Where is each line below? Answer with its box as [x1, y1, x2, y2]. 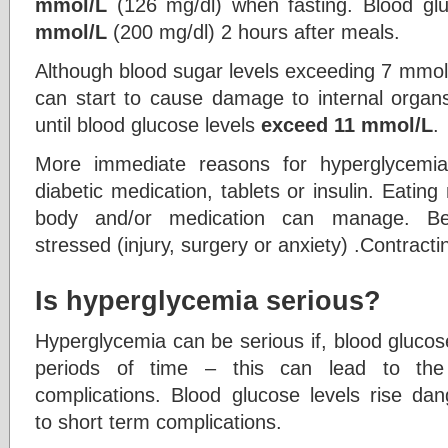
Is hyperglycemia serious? [35, 286, 381, 316]
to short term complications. [35, 410, 282, 433]
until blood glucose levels [35, 113, 261, 136]
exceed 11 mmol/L [261, 113, 433, 136]
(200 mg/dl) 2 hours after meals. [113, 20, 400, 43]
